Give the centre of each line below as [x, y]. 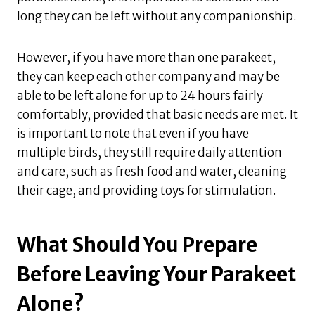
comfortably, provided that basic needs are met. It [157, 114]
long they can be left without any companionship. [157, 16]
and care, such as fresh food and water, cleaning [152, 171]
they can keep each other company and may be [148, 76]
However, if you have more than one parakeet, [146, 57]
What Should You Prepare [137, 244]
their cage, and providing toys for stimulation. [147, 190]
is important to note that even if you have [133, 133]
